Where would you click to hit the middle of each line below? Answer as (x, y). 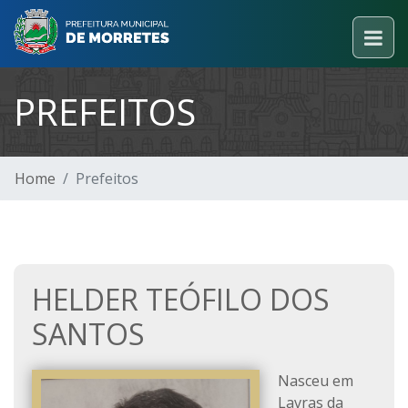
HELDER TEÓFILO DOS (181, 299)
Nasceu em (316, 381)
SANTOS (88, 334)
